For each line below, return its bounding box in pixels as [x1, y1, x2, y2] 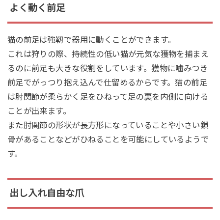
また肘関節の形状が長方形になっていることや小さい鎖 [7, 121, 209, 130]
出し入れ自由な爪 [9, 188, 84, 198]
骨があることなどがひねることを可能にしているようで [7, 135, 209, 144]
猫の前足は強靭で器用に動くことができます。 [7, 35, 176, 45]
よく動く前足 [9, 2, 65, 13]
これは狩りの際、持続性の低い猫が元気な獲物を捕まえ [7, 50, 209, 59]
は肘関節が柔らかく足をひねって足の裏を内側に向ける [7, 92, 209, 102]
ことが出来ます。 [7, 107, 71, 116]
